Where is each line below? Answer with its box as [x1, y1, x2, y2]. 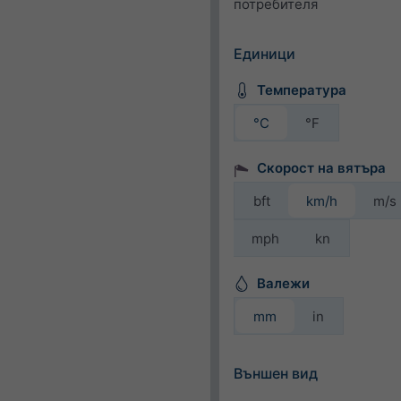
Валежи [256, 275, 310, 292]
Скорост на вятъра [256, 159, 386, 176]
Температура [256, 81, 346, 98]
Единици [234, 45, 295, 63]
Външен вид [234, 364, 318, 382]
